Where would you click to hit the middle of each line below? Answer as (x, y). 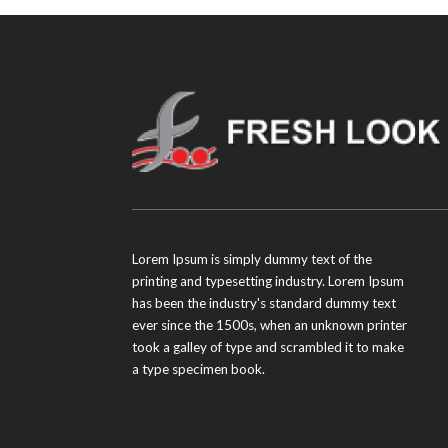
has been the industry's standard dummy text (263, 302)
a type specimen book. (198, 368)
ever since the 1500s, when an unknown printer (269, 324)
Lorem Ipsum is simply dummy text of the (251, 258)
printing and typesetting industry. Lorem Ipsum (267, 280)
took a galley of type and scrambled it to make (267, 346)
